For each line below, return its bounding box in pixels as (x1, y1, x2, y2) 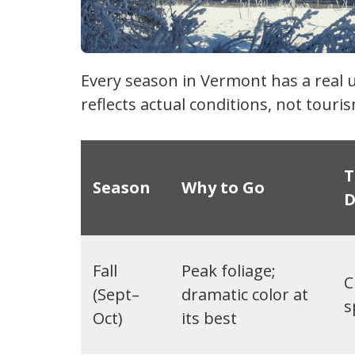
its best (181, 307, 237, 330)
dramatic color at (181, 284, 308, 306)
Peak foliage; (181, 260, 276, 282)
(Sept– (93, 284, 139, 306)
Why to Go (181, 177, 265, 199)
